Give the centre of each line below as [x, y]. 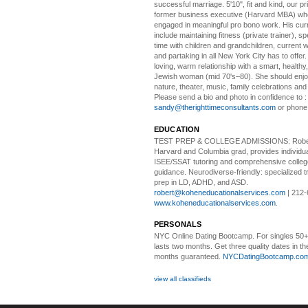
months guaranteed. [188, 256]
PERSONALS [178, 224]
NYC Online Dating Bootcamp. [204, 236]
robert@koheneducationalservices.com [220, 192]
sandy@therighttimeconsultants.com [215, 107]
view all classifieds [183, 278]
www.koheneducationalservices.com [215, 202]
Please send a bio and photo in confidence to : [230, 97]
